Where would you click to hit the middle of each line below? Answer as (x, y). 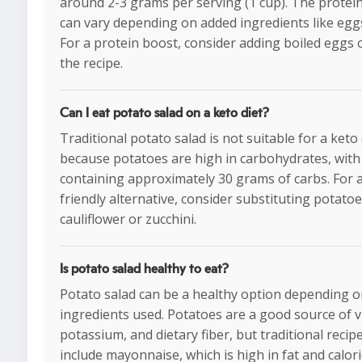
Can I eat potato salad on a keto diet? (164, 114)
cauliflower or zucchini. (128, 219)
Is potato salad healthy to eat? (144, 269)
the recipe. (91, 63)
